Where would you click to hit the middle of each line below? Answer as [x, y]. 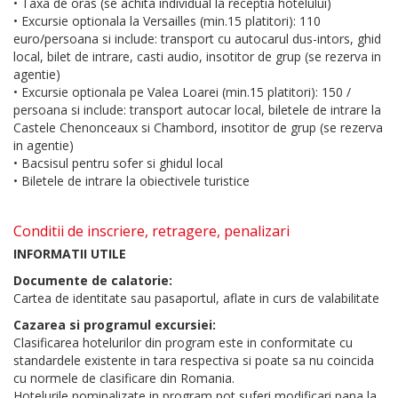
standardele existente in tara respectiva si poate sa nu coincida [194, 361]
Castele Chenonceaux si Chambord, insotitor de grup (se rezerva [198, 128]
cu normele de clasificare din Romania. [124, 378]
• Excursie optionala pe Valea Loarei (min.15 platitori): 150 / [182, 92]
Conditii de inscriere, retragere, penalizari [151, 231]
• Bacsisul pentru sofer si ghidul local [118, 163]
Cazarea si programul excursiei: [115, 325]
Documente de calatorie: [93, 281]
